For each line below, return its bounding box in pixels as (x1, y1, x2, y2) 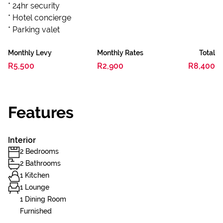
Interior (8, 135, 36, 145)
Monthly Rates (97, 49, 143, 57)
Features (8, 103, 74, 121)
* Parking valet (8, 25, 60, 34)
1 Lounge (20, 183, 49, 191)
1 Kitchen (20, 171, 49, 179)
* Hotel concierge (8, 13, 71, 22)
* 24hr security (8, 1, 60, 10)
